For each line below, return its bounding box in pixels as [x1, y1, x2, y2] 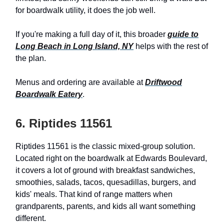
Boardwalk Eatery [15, 89, 82, 98]
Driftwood [145, 77, 182, 86]
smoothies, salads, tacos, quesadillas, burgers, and [15, 177, 196, 186]
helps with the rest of [133, 41, 208, 50]
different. [15, 213, 46, 222]
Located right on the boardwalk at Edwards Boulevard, [15, 153, 207, 162]
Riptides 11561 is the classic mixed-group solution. [15, 141, 195, 150]
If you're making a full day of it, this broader [15, 29, 167, 38]
